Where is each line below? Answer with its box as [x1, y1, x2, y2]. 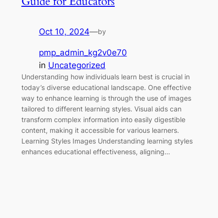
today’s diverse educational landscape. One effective [21, 83, 191, 92]
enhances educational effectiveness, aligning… [21, 147, 170, 156]
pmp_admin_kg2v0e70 [38, 48, 127, 58]
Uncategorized [48, 60, 106, 71]
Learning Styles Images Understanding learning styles [21, 137, 193, 145]
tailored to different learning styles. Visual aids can [21, 105, 182, 113]
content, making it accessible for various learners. [21, 126, 179, 135]
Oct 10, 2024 [38, 27, 90, 37]
